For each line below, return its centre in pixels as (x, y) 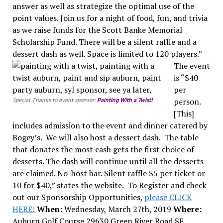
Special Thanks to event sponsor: (55, 100)
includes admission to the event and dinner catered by (110, 125)
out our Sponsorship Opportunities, (78, 197)
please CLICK (168, 197)
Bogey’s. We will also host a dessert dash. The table (105, 137)
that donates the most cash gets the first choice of (103, 149)
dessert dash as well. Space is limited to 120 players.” (107, 54)
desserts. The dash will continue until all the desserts (108, 161)
